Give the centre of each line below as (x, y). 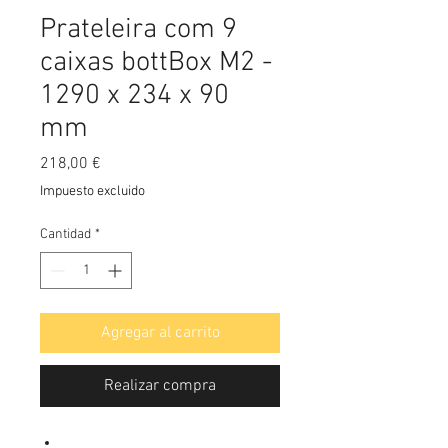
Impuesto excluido (92, 191)
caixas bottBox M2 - (156, 63)
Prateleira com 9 (138, 30)
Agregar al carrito (160, 333)
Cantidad (65, 234)
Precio (121, 163)
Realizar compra (160, 386)
